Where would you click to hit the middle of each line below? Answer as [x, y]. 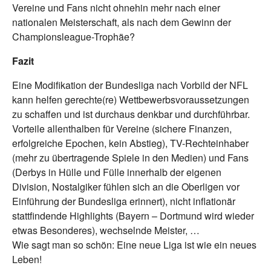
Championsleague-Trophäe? [73, 37]
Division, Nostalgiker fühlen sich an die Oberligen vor [126, 187]
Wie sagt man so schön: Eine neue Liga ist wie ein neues [134, 245]
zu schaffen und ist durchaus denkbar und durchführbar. [131, 114]
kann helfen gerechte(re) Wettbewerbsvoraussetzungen [131, 100]
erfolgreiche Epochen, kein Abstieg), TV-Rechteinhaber [130, 143]
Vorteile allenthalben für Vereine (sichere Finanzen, [122, 129]
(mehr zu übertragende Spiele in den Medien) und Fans [130, 158]
